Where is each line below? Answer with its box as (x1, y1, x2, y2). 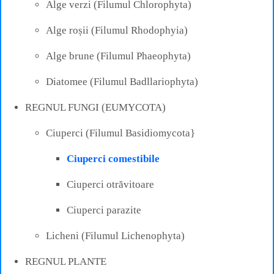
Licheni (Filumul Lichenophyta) (46, 229, 185, 242)
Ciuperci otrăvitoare (67, 178, 154, 190)
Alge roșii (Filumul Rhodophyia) (46, 24, 188, 36)
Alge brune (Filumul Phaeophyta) (46, 50, 191, 62)
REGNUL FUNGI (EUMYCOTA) (25, 101, 166, 113)
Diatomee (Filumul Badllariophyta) (46, 75, 198, 87)
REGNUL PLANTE (25, 255, 106, 267)
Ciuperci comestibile (67, 152, 160, 165)
